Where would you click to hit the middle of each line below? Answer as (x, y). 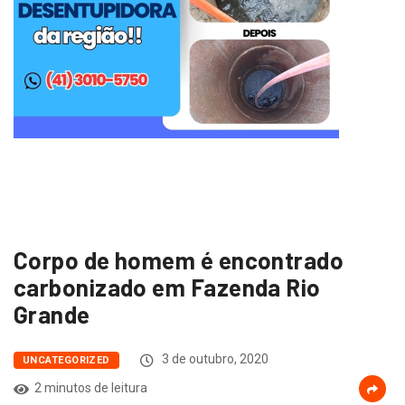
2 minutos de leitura (91, 388)
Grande (52, 315)
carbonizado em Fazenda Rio (167, 287)
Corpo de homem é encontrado (179, 260)
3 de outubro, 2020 (213, 359)
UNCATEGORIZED (66, 361)
